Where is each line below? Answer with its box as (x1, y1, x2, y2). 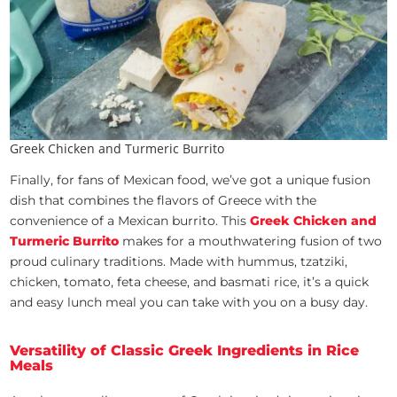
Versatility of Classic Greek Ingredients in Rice (10, 342, 360, 360)
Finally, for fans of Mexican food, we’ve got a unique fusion (10, 172, 371, 189)
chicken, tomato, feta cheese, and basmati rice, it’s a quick (10, 274, 370, 291)
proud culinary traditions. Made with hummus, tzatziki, (10, 253, 348, 270)
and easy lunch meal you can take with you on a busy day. (10, 294, 372, 311)
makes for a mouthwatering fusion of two (122, 233, 383, 250)
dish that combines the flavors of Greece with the (10, 192, 317, 209)
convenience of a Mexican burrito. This (10, 213, 251, 230)
